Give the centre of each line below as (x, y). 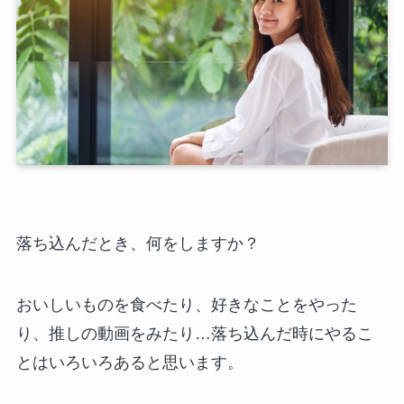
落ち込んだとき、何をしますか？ (138, 244)
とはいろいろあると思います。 (129, 363)
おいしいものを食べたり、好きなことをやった (186, 305)
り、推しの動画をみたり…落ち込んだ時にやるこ (194, 334)
